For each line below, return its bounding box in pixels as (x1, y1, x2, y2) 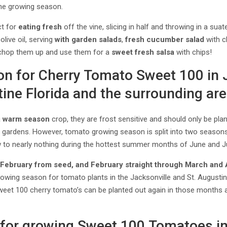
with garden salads (55, 35, 122, 44)
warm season (3, 115, 50, 124)
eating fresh (18, 22, 62, 31)
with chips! (174, 48, 212, 57)
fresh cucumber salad (125, 35, 205, 44)
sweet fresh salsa (111, 48, 175, 57)
